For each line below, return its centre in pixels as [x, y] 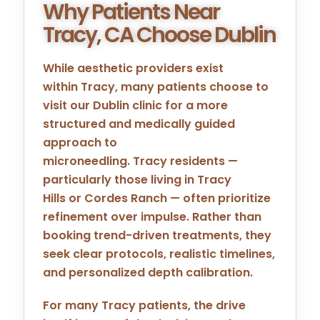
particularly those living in [120, 179]
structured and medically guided [139, 124]
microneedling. [88, 161]
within [62, 86]
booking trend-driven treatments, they [157, 235]
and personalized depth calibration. [148, 272]
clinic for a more [179, 105]
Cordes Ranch [126, 198]
